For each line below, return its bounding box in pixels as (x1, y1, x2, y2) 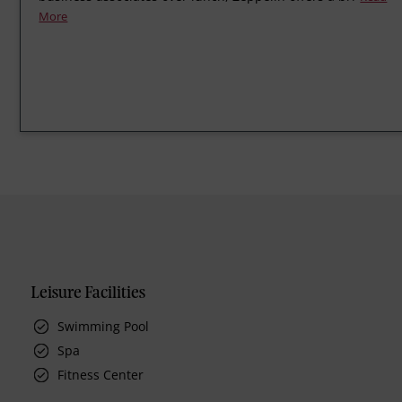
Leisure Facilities (31, 286, 146, 301)
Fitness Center (57, 366, 144, 384)
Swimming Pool (57, 318, 150, 336)
